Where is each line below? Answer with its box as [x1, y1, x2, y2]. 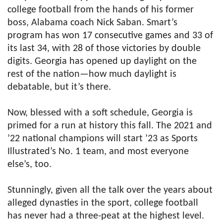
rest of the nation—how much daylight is [7, 69, 176, 79]
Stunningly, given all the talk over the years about [7, 185, 213, 195]
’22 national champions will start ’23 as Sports [7, 134, 198, 144]
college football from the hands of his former [7, 5, 194, 15]
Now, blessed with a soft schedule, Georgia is [7, 108, 193, 118]
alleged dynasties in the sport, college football [7, 198, 198, 208]
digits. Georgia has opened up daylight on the [7, 56, 197, 66]
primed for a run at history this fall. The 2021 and [7, 121, 212, 131]
